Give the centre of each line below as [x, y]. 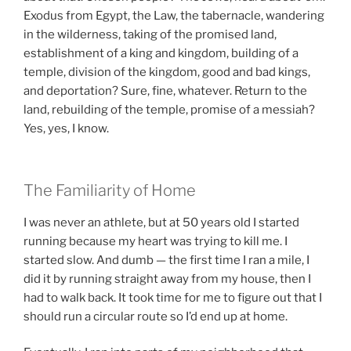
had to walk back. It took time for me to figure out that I [173, 297]
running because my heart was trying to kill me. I [156, 241]
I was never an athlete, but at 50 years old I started [161, 222]
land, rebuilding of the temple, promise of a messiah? [169, 110]
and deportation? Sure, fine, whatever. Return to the [165, 91]
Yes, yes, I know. [66, 129]
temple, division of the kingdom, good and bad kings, [167, 72]
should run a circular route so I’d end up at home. [156, 316]
